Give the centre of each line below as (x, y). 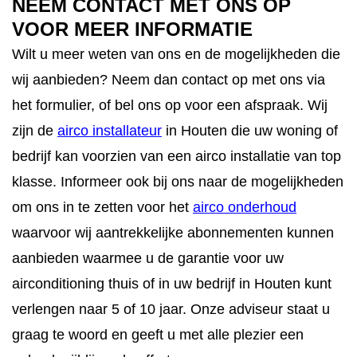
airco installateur (110, 131)
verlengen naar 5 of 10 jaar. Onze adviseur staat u (171, 309)
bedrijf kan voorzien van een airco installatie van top (177, 156)
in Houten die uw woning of (250, 131)
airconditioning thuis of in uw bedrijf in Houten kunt (172, 284)
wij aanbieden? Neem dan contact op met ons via (169, 80)
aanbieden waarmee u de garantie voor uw (148, 258)
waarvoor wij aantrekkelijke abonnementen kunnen (173, 233)
